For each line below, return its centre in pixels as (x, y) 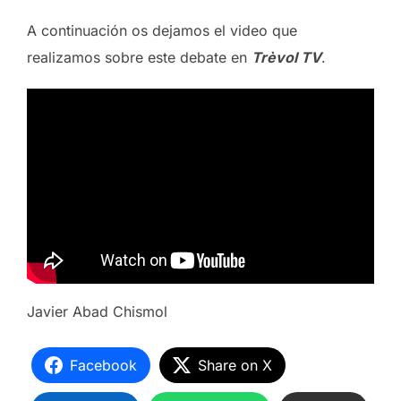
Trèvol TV (286, 58)
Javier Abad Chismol (97, 312)
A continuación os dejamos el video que (162, 31)
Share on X (235, 366)
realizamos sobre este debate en (139, 58)
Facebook (103, 366)
